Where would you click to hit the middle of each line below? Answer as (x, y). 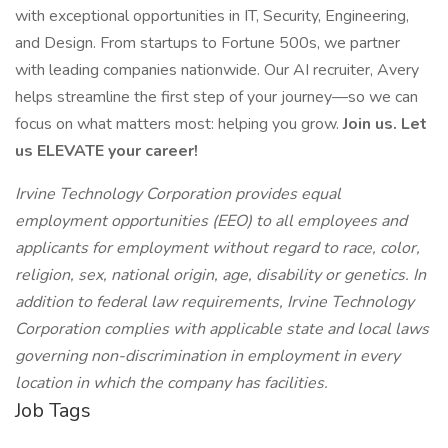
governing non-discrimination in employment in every (207, 356)
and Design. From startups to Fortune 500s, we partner (207, 43)
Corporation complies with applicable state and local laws (222, 329)
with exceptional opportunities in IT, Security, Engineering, (212, 16)
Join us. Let (385, 124)
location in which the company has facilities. (171, 383)
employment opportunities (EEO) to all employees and (211, 221)
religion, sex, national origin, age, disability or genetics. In (220, 275)
